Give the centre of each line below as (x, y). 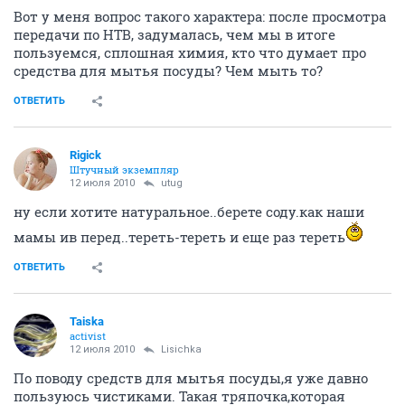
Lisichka (181, 349)
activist (88, 336)
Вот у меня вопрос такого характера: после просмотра (200, 16)
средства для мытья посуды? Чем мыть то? (168, 71)
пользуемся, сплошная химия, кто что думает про (190, 52)
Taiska (87, 321)
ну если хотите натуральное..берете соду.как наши (189, 212)
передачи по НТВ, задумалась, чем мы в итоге (174, 34)
